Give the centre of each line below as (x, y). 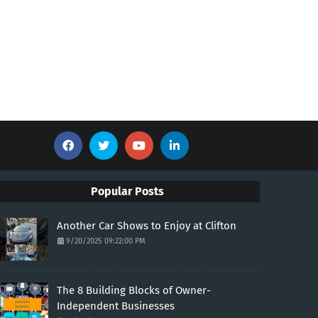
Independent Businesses (115, 306)
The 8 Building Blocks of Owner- (133, 290)
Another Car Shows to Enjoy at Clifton (146, 225)
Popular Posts (127, 191)
